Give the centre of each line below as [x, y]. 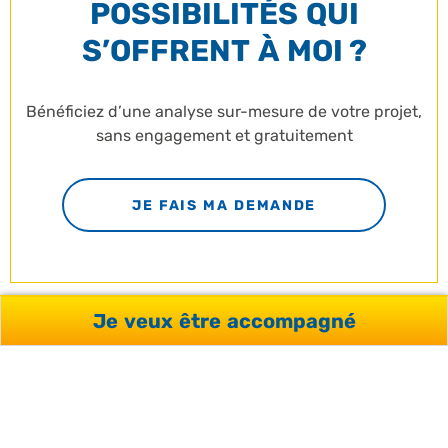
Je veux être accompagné [224, 321]
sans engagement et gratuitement [224, 135]
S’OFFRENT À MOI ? [224, 51]
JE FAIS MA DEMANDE [224, 205]
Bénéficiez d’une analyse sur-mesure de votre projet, [224, 111]
